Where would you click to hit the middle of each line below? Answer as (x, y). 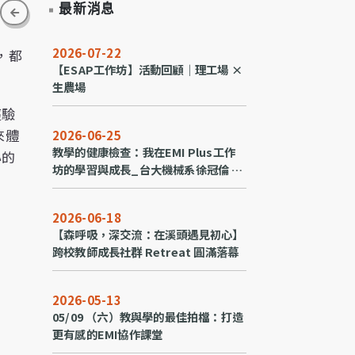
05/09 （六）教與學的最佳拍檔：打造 (148, 317)
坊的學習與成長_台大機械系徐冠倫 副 (148, 169)
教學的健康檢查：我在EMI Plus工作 (144, 152)
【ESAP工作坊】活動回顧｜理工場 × (147, 69)
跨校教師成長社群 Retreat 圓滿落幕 (146, 252)
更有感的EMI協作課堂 (108, 334)
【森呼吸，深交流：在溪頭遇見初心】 (148, 234)
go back (39, 11)
